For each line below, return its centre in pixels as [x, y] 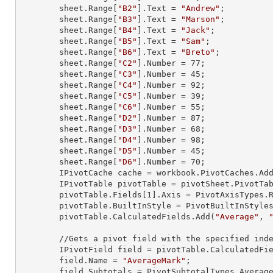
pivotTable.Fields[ [103, 195]
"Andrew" [200, 8]
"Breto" [198, 52]
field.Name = [91, 261]
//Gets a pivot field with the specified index [40, 239]
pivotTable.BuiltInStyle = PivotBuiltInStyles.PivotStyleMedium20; [40, 206]
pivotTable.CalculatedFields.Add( [137, 217]
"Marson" [200, 19]
